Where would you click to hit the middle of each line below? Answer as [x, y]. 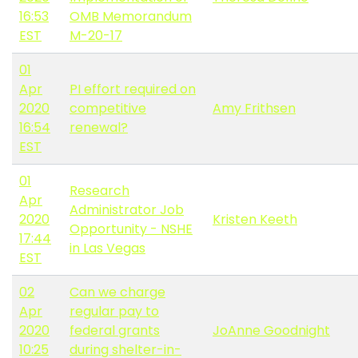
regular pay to [114, 312]
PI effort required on [133, 89]
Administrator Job [127, 210]
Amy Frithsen [254, 109]
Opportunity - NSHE [131, 229]
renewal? [99, 128]
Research [99, 191]
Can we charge [117, 292]
